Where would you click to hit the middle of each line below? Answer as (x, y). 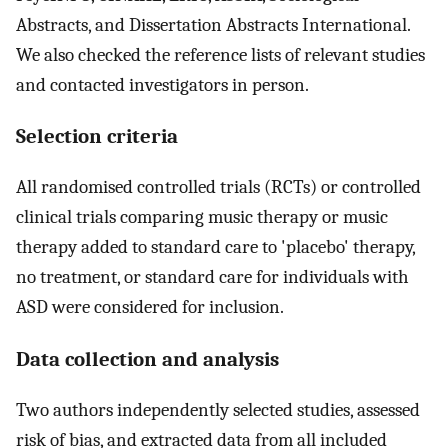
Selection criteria (97, 136)
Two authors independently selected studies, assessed (218, 409)
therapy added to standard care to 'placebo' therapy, (215, 247)
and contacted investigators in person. (162, 84)
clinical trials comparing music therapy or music (202, 217)
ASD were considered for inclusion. (150, 307)
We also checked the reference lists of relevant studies (220, 54)
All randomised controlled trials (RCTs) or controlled (218, 187)
